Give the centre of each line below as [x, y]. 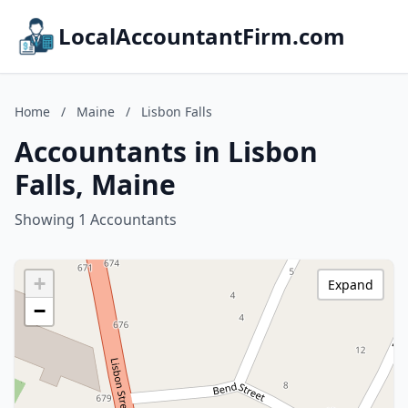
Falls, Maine [95, 184]
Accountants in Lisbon [166, 152]
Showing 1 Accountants [96, 219]
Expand [351, 285]
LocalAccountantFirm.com [202, 36]
